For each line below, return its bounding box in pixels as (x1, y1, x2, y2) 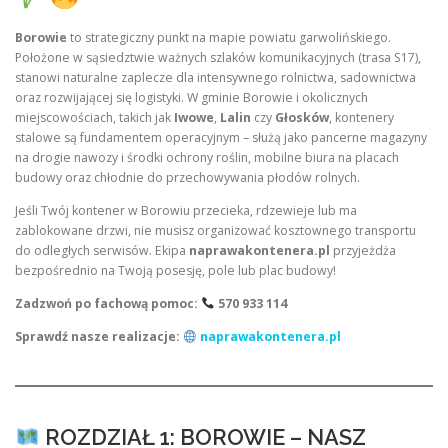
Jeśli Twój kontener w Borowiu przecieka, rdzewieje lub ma (15, 202, 357, 220)
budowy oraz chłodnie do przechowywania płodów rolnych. (15, 168, 360, 186)
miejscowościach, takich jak (15, 108, 174, 126)
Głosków (275, 108, 329, 126)
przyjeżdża (330, 242, 396, 260)
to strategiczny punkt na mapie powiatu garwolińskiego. (67, 28, 391, 46)
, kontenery (329, 108, 394, 126)
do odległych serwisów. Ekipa (15, 242, 189, 260)
